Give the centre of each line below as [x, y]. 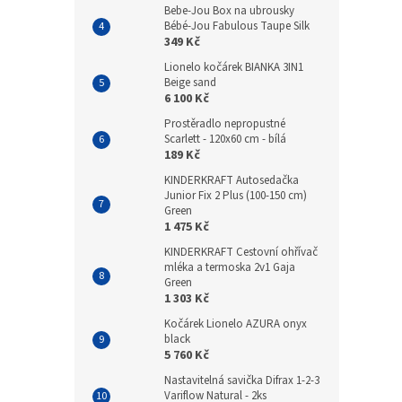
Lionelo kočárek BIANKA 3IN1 [234, 67]
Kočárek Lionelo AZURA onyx [236, 323]
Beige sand [190, 82]
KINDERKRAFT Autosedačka [232, 180]
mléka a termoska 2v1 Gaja [230, 267]
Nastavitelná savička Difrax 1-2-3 [242, 380]
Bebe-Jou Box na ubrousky [229, 10]
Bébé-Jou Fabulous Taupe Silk [237, 26]
